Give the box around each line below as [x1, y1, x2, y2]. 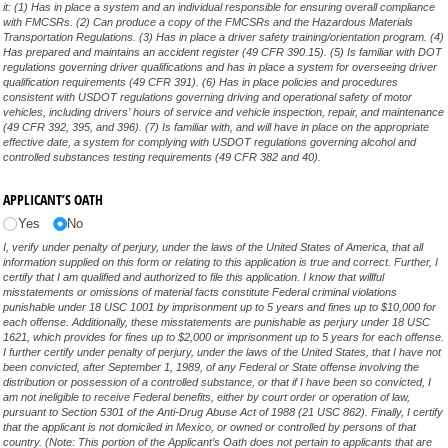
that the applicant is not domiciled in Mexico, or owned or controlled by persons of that [3, 420, 417, 433]
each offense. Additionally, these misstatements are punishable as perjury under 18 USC [3, 315, 431, 328]
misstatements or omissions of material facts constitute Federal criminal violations [3, 285, 398, 298]
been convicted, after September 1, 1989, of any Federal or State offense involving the [3, 360, 420, 373]
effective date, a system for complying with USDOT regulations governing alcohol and [3, 136, 417, 149]
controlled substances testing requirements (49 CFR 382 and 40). [3, 151, 322, 164]
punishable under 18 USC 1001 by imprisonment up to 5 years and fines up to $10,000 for [3, 300, 437, 313]
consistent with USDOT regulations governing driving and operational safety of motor [3, 91, 413, 104]
